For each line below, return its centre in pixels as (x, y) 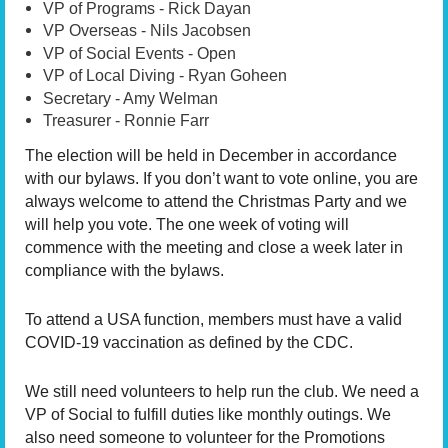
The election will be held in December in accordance (211, 156)
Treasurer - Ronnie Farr (126, 121)
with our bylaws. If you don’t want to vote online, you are (221, 179)
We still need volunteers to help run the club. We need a (222, 391)
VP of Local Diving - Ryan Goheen (165, 76)
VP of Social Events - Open (139, 53)
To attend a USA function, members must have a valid (213, 319)
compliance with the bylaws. (124, 271)
